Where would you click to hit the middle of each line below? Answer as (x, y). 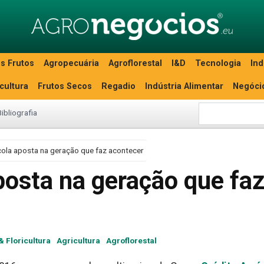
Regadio (118, 86)
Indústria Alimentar (184, 86)
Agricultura (78, 240)
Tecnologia (218, 63)
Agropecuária (71, 63)
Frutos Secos (65, 86)
